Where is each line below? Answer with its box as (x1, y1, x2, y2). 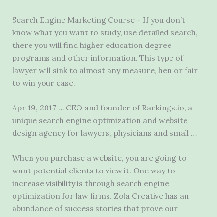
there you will (12, 40, 63, 50)
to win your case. (12, 77, 75, 88)
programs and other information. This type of (12, 52, 183, 62)
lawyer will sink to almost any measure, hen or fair (12, 65, 198, 75)
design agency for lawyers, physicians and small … (12, 128, 197, 138)
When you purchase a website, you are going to (12, 153, 186, 163)
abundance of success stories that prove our (12, 203, 178, 213)
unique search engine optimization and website (12, 115, 187, 125)
